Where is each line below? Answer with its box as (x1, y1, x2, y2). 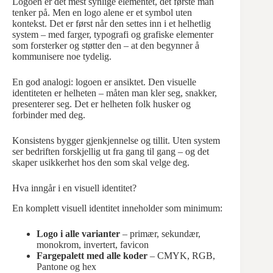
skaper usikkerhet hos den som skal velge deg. (12, 157, 190, 168)
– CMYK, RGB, (147, 250, 215, 261)
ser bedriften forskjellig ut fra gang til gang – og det (12, 146, 209, 157)
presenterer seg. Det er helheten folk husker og (12, 99, 191, 110)
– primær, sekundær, (120, 228, 200, 239)
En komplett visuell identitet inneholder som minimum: (12, 202, 222, 213)
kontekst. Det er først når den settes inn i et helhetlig (12, 18, 211, 29)
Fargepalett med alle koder (37, 250, 147, 261)
